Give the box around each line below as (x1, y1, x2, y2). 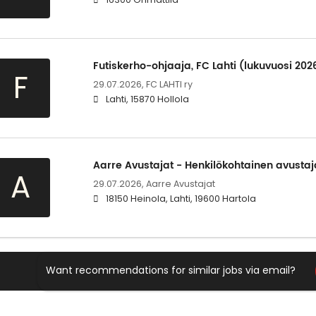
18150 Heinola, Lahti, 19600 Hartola (105, 193, 256, 205)
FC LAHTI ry (145, 78, 193, 91)
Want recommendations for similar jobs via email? (45, 263, 296, 278)
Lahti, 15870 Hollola (105, 93, 189, 106)
